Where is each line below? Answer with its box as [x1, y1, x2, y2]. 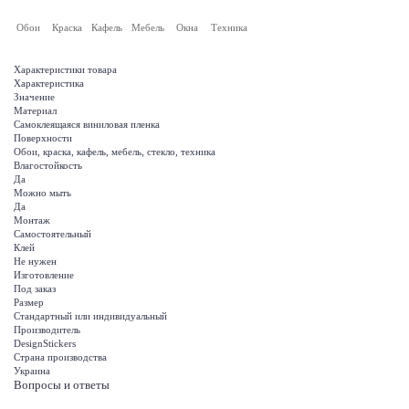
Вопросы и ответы [14, 379, 110, 393]
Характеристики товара [14, 64, 117, 76]
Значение [14, 91, 55, 103]
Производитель [14, 324, 80, 336]
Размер [14, 297, 44, 309]
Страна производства [14, 351, 107, 363]
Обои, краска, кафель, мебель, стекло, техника [14, 146, 215, 158]
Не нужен [14, 256, 57, 267]
